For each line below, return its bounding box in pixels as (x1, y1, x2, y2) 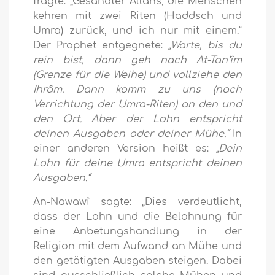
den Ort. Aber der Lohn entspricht (33, 114, 242, 125)
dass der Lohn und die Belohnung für (33, 211, 242, 223)
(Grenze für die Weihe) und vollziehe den (33, 69, 242, 81)
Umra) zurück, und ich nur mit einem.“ (33, 25, 242, 37)
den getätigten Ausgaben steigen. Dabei (33, 255, 242, 267)
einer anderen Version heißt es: (33, 143, 216, 155)
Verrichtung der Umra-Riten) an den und (33, 99, 242, 110)
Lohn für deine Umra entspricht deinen (33, 158, 242, 169)
